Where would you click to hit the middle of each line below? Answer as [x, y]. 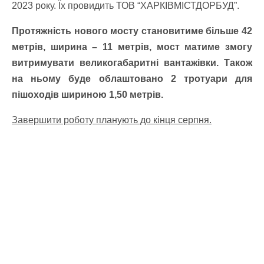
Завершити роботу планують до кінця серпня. [112, 120]
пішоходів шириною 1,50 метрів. [89, 95]
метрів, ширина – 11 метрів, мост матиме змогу [132, 47]
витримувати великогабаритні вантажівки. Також [132, 63]
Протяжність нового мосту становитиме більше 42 [132, 31]
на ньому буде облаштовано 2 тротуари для [132, 79]
